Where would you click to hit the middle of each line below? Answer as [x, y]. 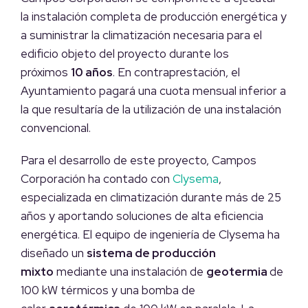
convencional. [56, 128]
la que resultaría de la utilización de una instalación [151, 110]
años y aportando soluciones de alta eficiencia [142, 216]
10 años [92, 73]
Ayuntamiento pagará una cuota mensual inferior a [153, 91]
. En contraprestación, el [176, 73]
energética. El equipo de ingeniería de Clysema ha [150, 235]
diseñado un [54, 253]
